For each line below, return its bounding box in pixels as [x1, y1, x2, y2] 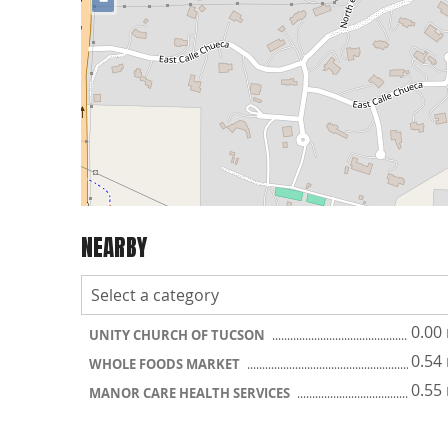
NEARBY [81, 230, 147, 266]
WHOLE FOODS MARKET [89, 354, 243, 373]
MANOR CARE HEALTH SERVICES [89, 383, 293, 402]
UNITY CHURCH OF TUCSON [89, 325, 268, 344]
